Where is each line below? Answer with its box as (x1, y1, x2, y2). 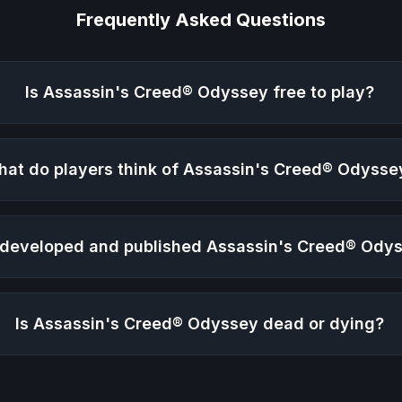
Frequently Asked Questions (76, 9, 326, 31)
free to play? (267, 83, 374, 102)
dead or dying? (258, 314, 384, 334)
